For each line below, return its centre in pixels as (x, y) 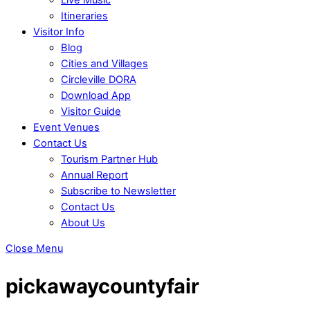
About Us (83, 222)
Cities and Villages (104, 63)
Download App (96, 95)
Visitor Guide (91, 111)
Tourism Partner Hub (109, 159)
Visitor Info (59, 31)
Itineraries (84, 16)
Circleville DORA (99, 79)
